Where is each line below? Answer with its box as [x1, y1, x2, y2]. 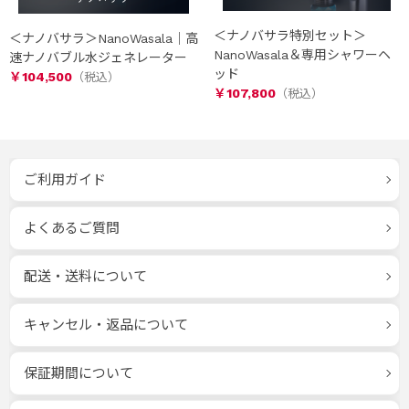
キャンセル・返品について [24, 317, 188, 333]
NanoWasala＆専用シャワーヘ [214, 47, 391, 62]
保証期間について [24, 365, 133, 382]
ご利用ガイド [24, 172, 106, 188]
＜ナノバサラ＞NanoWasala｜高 [9, 31, 198, 46]
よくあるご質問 [24, 220, 120, 236]
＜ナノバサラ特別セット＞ [214, 28, 366, 43]
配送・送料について [24, 268, 147, 285]
